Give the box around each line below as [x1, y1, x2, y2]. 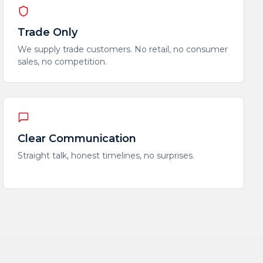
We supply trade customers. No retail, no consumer [18, 44, 228, 55]
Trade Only [18, 26, 78, 39]
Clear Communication [18, 132, 137, 145]
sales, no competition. [18, 56, 107, 67]
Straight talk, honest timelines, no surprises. [18, 150, 195, 161]
